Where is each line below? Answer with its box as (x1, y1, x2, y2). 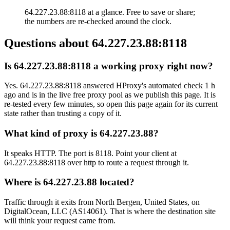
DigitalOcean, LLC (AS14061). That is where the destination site (4, 207, 216, 216)
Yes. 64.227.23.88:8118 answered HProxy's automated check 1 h (4, 81, 215, 90)
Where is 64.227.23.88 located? (4, 177, 135, 188)
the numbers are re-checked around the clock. (25, 16, 171, 26)
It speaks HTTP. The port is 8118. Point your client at (4, 148, 177, 158)
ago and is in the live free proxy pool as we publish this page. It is (4, 90, 216, 100)
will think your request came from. (4, 216, 116, 225)
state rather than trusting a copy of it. (4, 109, 122, 118)
